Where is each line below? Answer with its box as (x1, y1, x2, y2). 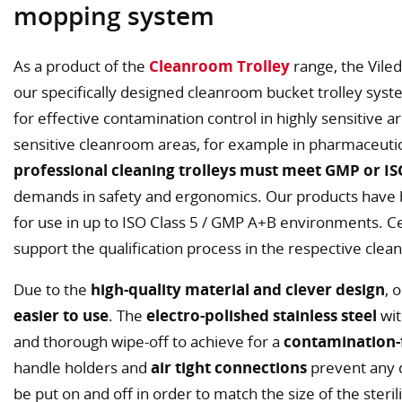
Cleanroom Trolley (149, 55, 290, 76)
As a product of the (13, 55, 149, 76)
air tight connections (151, 356, 307, 378)
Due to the (13, 278, 91, 300)
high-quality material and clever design (91, 278, 385, 300)
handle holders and (13, 356, 151, 378)
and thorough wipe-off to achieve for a (13, 330, 284, 352)
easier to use (13, 304, 109, 326)
